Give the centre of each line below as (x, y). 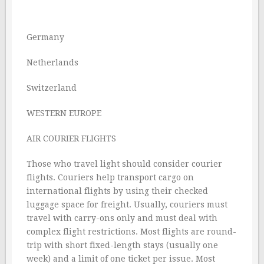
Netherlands (52, 62)
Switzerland (52, 88)
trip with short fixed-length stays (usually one (122, 245)
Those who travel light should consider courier (124, 164)
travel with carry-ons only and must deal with (122, 218)
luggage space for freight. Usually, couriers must (127, 204)
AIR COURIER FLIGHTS (71, 138)
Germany (45, 37)
